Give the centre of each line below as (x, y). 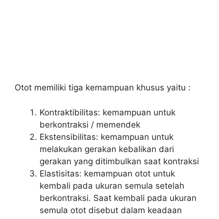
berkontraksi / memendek (90, 124)
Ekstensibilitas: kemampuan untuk (107, 137)
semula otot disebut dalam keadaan (111, 210)
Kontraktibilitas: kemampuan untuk (108, 112)
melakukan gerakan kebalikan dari (107, 149)
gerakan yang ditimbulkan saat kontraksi (119, 161)
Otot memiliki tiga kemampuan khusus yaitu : (103, 88)
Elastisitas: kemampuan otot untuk (107, 173)
